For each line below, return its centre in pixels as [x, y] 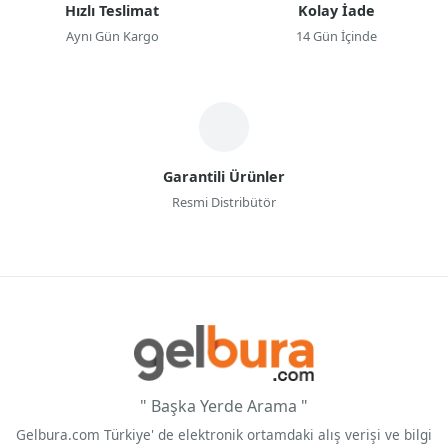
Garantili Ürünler [224, 177]
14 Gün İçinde [336, 36]
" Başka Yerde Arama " [224, 406]
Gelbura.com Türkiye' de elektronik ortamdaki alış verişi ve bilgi [224, 435]
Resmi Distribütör [224, 202]
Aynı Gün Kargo [112, 36]
